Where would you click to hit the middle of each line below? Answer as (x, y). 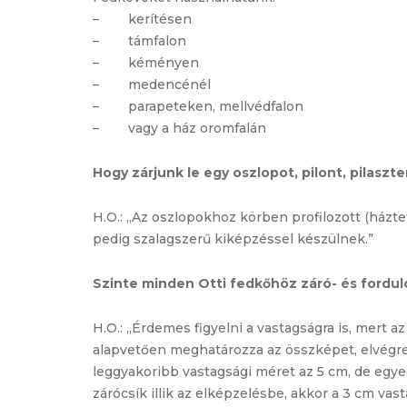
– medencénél (152, 84)
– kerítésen (142, 19)
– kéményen (146, 62)
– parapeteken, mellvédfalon (198, 106)
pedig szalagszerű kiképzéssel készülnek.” (233, 238)
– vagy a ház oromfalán (179, 128)
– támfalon (139, 40)
